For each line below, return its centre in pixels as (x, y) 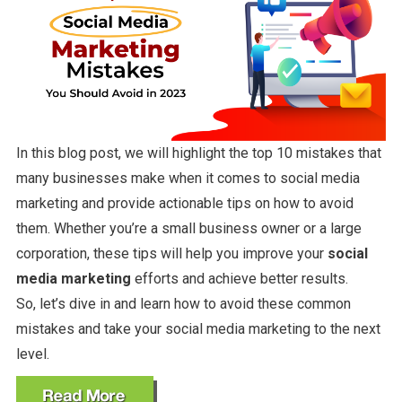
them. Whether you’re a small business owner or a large (188, 229)
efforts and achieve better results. (243, 279)
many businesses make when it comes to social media (188, 179)
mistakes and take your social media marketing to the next (198, 329)
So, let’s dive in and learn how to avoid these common (183, 304)
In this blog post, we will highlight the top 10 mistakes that (198, 153)
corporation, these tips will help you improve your (171, 254)
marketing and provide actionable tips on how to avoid (184, 204)
